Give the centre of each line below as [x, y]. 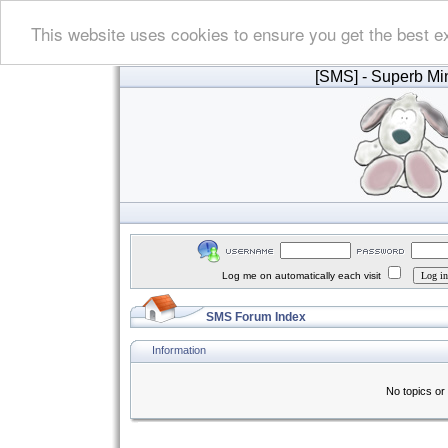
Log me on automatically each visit [303, 275]
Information [179, 349]
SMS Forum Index [256, 317]
